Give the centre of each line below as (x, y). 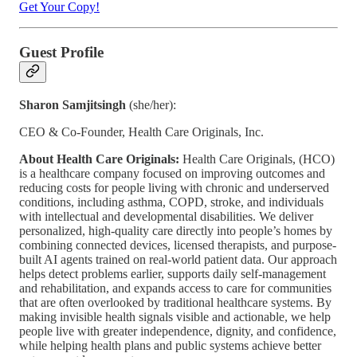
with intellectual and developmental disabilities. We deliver (166, 216)
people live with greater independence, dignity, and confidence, (178, 331)
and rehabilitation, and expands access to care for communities (175, 288)
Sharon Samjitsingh (74, 104)
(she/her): (153, 104)
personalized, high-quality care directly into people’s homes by (176, 230)
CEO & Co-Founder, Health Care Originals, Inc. (141, 131)
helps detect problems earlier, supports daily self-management (173, 273)
